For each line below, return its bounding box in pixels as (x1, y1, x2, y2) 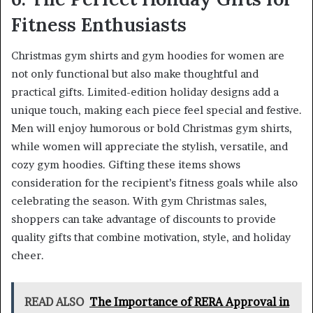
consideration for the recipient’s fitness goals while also (11, 176, 298, 190)
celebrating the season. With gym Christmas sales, (11, 194, 267, 208)
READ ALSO (24, 295, 84, 310)
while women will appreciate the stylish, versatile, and (11, 140, 288, 154)
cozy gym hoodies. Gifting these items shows (11, 158, 240, 172)
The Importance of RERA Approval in (89, 295, 289, 310)
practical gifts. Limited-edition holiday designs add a (11, 85, 279, 99)
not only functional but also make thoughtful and (11, 67, 259, 81)
